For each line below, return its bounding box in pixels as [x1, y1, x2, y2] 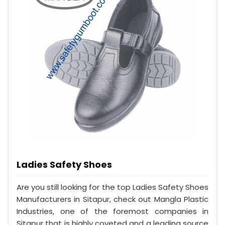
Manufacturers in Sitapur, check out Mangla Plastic [17, 193, 208, 204]
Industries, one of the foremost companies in [17, 205, 208, 216]
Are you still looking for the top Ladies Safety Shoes [17, 181, 208, 192]
